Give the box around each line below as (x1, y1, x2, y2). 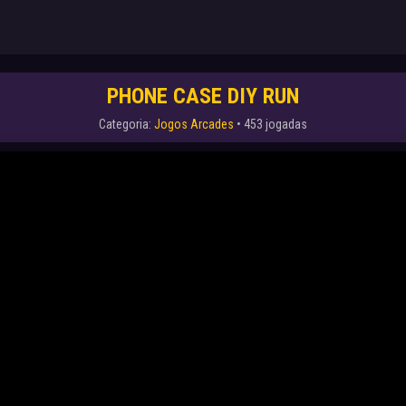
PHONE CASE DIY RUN (107, 83, 299, 109)
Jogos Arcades (154, 117, 234, 131)
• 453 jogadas (234, 117, 307, 131)
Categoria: (99, 117, 154, 131)
